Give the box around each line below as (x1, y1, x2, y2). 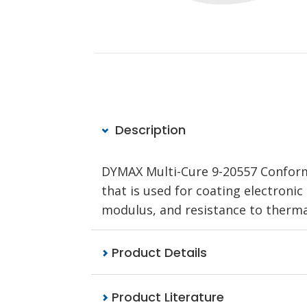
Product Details (108, 244, 207, 261)
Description (112, 121, 186, 138)
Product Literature (108, 288, 224, 306)
